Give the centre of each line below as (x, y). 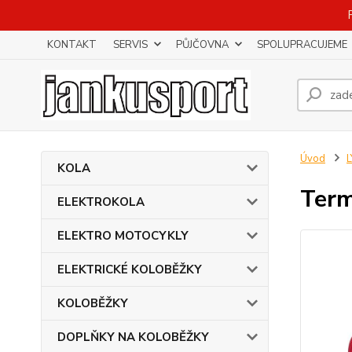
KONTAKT (72, 45)
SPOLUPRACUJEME (302, 45)
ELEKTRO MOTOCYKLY (123, 236)
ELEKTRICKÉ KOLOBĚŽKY (130, 269)
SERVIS (130, 45)
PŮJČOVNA (202, 45)
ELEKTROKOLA (101, 202)
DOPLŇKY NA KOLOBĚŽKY (133, 337)
